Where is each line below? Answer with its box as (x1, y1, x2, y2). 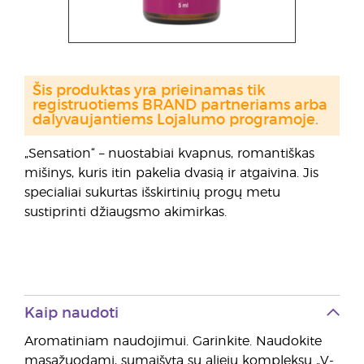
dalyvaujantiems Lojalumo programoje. (32, 113, 318, 128)
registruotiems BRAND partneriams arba (32, 98, 327, 113)
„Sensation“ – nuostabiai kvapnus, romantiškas (24, 147, 314, 160)
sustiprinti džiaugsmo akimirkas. (24, 206, 227, 219)
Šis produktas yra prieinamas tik (32, 84, 266, 98)
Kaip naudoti (24, 306, 119, 321)
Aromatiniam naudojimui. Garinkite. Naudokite (24, 335, 322, 348)
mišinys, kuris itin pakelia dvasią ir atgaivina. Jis (24, 167, 318, 180)
